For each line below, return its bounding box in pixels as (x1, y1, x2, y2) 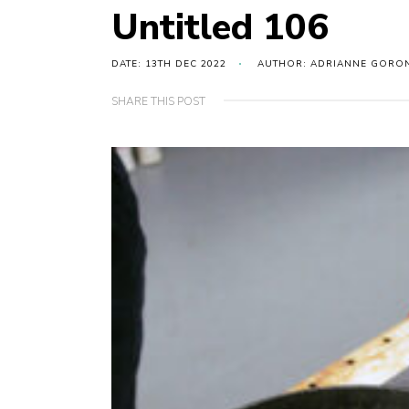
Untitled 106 (111, 3, 329, 53)
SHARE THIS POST (111, 94, 205, 110)
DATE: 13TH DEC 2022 (111, 58, 226, 71)
